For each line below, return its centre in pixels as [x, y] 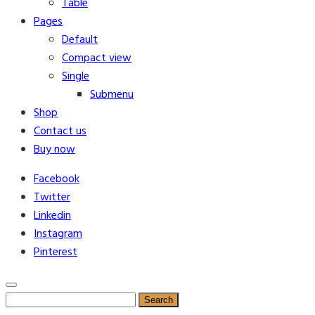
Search [21, 300]
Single [76, 77]
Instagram [58, 234]
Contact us [60, 131]
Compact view [97, 58]
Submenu [112, 95]
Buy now [54, 150]
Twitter [52, 198]
